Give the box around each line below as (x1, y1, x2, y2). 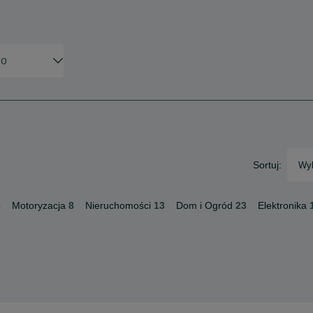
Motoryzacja (12, 200, 66, 211)
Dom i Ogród (176, 200, 233, 211)
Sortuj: (253, 159, 282, 170)
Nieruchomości (85, 200, 151, 211)
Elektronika (258, 200, 307, 211)
